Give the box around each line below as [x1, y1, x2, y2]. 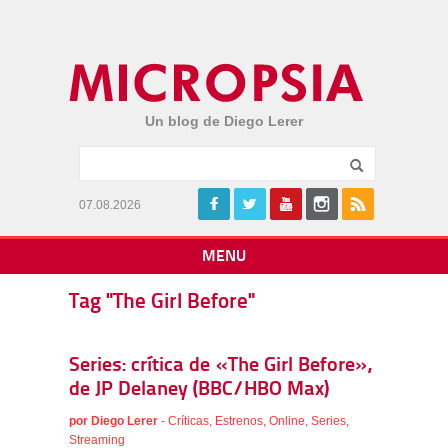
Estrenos [215, 414, 263, 428]
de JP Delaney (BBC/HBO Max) [69, 380, 329, 400]
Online [269, 414, 305, 428]
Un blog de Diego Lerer [145, 113, 303, 129]
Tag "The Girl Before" [69, 292, 255, 313]
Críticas [168, 414, 209, 428]
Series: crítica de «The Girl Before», [69, 356, 371, 376]
